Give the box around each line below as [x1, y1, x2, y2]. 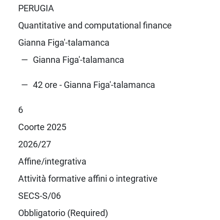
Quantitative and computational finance [18, 20, 172, 30]
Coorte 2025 [18, 121, 66, 132]
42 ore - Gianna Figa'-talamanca [32, 79, 155, 90]
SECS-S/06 [18, 190, 61, 201]
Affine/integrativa [18, 156, 86, 166]
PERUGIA [18, 2, 54, 13]
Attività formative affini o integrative [18, 173, 158, 184]
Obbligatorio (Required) [18, 207, 108, 218]
